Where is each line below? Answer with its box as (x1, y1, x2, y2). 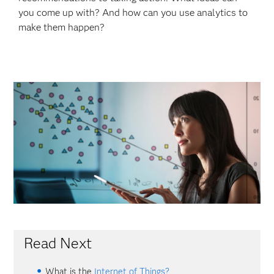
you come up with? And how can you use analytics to (18, 7, 248, 18)
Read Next (23, 234, 92, 252)
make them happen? (18, 21, 105, 33)
